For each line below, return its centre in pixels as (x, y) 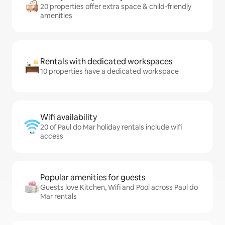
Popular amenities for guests (93, 178)
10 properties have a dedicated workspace (109, 71)
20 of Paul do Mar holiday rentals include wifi (111, 127)
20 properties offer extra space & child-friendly (116, 7)
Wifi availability (69, 117)
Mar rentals (59, 196)
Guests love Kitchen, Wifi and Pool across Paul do (119, 187)
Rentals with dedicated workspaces (106, 62)
